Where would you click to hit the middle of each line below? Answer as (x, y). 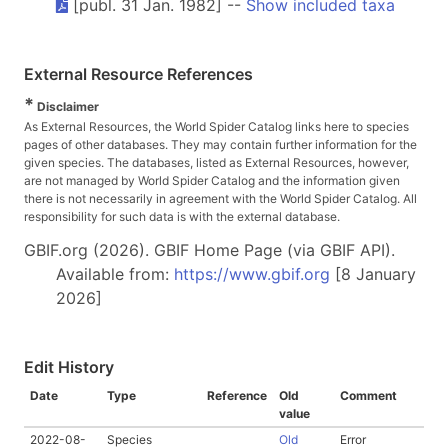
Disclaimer (66, 106)
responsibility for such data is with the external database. (182, 216)
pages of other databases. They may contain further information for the (220, 144)
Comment (368, 395)
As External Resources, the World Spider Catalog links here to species (216, 126)
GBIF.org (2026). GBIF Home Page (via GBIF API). (209, 250)
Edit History (69, 367)
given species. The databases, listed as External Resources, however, (216, 162)
